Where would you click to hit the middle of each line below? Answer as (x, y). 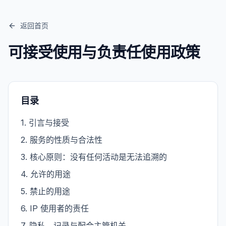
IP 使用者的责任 (59, 208)
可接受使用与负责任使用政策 (104, 52)
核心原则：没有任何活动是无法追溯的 (98, 157)
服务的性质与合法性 (66, 140)
